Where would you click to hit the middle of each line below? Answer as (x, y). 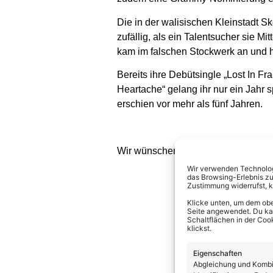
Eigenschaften (218, 253)
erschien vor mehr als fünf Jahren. (190, 104)
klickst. (199, 229)
